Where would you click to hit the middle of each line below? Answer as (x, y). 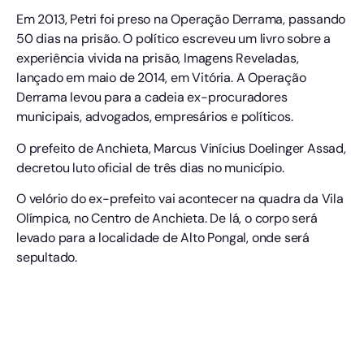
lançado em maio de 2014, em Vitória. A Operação (161, 78)
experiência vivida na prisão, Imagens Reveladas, (158, 58)
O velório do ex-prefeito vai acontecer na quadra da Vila (180, 199)
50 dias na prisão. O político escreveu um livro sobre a (173, 39)
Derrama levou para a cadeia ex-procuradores (152, 97)
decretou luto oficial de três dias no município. (150, 167)
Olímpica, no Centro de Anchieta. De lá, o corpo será (167, 218)
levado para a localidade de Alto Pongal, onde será (163, 238)
